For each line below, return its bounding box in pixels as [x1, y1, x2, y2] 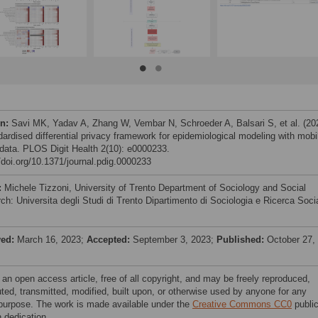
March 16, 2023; [17, 234, 87, 245]
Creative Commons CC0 [192, 299, 292, 309]
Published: [216, 234, 267, 245]
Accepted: [87, 234, 133, 245]
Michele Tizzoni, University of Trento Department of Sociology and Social [4, 182, 306, 193]
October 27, [267, 234, 315, 245]
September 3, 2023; [133, 234, 216, 245]
